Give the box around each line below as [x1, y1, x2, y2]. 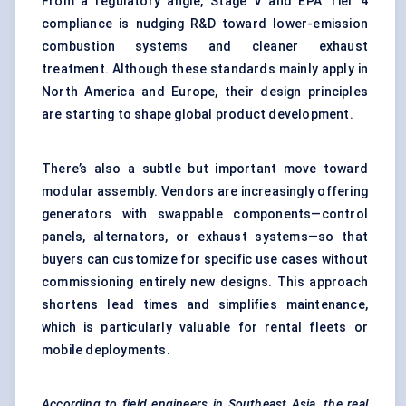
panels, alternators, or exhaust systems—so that [42, 229, 368, 245]
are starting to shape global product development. [42, 107, 353, 122]
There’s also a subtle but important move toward [42, 161, 368, 177]
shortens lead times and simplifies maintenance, [42, 297, 368, 313]
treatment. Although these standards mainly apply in [42, 62, 368, 77]
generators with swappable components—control [42, 207, 368, 222]
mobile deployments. [42, 343, 170, 358]
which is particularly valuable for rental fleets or [42, 320, 368, 335]
